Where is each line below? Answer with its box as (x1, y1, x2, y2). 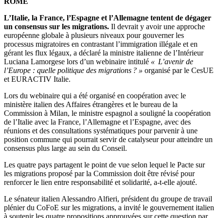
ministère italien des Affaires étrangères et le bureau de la (4, 100, 178, 109)
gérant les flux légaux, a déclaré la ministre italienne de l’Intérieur (4, 49, 203, 57)
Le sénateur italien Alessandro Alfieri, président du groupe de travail (4, 195, 212, 203)
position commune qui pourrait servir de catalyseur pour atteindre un (4, 135, 213, 144)
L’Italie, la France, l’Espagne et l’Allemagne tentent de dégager (4, 14, 211, 22)
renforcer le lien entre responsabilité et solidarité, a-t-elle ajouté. (4, 178, 197, 187)
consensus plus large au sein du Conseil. (4, 144, 127, 153)
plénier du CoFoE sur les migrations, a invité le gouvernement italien (4, 203, 214, 212)
